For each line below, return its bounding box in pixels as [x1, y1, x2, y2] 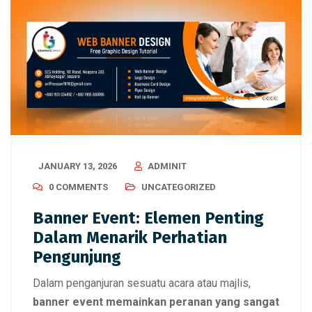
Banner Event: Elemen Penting [33, 208, 264, 228]
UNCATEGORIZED [141, 182, 216, 193]
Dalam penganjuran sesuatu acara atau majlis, [33, 276, 251, 290]
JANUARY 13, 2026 [38, 161, 117, 172]
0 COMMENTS [49, 182, 108, 193]
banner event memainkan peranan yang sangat [33, 295, 279, 309]
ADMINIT [148, 161, 187, 172]
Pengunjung [33, 247, 121, 267]
